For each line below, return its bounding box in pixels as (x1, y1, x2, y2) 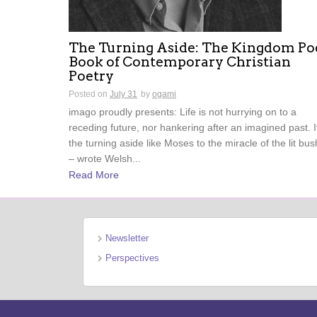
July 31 (110, 89, 137, 100)
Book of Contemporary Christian (69, 54, 291, 71)
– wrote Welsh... (69, 153, 141, 165)
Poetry (69, 68, 114, 85)
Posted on (69, 89, 110, 100)
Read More (69, 168, 119, 180)
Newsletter (105, 232, 149, 243)
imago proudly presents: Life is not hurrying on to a (69, 106, 296, 118)
